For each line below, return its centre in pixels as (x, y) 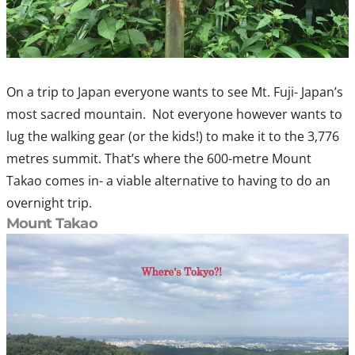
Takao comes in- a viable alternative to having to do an (168, 181)
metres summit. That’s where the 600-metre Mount (158, 159)
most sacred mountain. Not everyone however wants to (174, 115)
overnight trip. (49, 203)
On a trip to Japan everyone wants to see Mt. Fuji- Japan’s (174, 92)
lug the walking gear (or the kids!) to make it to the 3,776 (172, 137)
